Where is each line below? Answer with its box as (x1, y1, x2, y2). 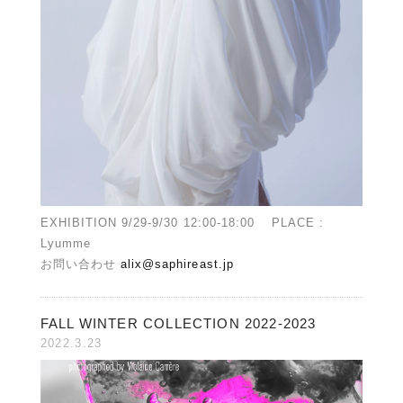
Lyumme (40, 237, 92, 251)
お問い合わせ (40, 257, 121, 272)
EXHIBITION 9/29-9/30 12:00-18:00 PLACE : (40, 216, 325, 230)
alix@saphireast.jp (121, 257, 234, 272)
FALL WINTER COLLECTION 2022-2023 (40, 317, 317, 332)
